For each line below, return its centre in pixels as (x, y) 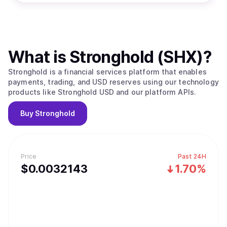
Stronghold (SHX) (136, 57)
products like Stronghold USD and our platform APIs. (102, 92)
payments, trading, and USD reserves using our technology (113, 82)
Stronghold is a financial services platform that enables (107, 72)
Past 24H (192, 156)
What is (39, 57)
